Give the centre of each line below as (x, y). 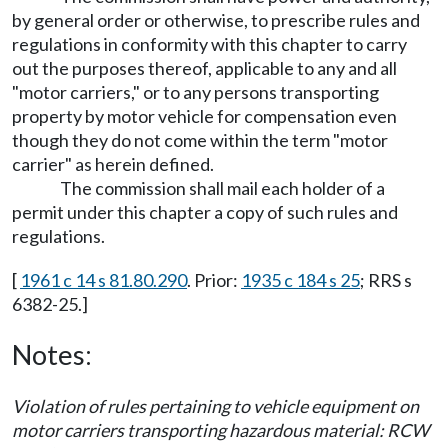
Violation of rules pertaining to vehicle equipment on (215, 406)
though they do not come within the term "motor (200, 140)
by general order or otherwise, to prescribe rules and (216, 20)
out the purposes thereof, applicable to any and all (204, 68)
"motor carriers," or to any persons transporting (195, 92)
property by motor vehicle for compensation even (204, 116)
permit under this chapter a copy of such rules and (205, 212)
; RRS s (386, 280)
